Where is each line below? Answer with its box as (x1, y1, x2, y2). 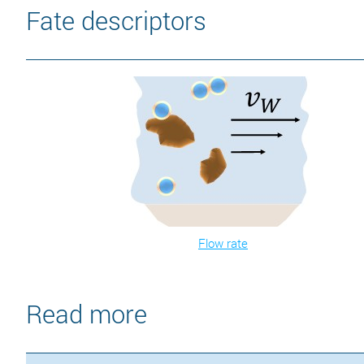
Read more (26, 297, 147, 330)
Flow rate (198, 235, 248, 252)
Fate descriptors (26, 3, 206, 37)
